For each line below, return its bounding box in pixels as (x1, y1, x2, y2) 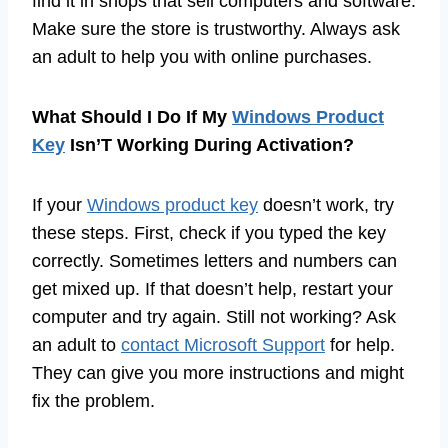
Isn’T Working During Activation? (65, 134, 354, 155)
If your (32, 194, 87, 215)
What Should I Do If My (32, 106, 232, 127)
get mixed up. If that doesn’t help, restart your (32, 278, 393, 299)
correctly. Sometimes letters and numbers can (32, 250, 397, 271)
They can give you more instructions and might (32, 362, 404, 383)
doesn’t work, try (258, 194, 394, 215)
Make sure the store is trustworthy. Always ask (32, 18, 400, 39)
